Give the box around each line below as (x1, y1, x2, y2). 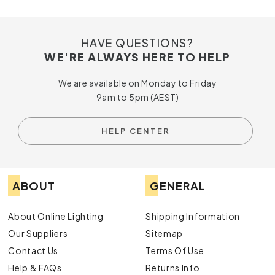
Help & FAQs (8, 261, 62, 273)
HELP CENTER (101, 126, 170, 136)
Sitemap (145, 227, 184, 239)
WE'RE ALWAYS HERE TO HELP (44, 50, 231, 64)
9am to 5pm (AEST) (96, 91, 179, 103)
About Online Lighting (8, 210, 104, 222)
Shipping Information (145, 210, 241, 222)
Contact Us (8, 244, 59, 256)
